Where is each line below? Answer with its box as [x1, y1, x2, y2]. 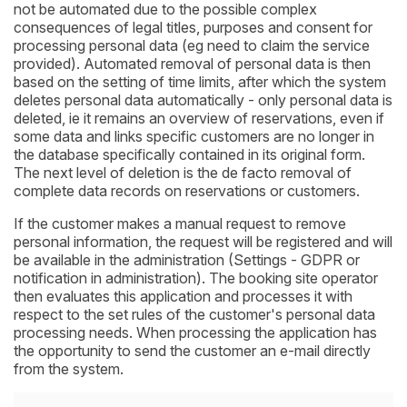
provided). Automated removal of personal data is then [14, 55, 371, 74]
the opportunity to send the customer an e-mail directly [14, 342, 371, 361]
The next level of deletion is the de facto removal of [14, 164, 352, 183]
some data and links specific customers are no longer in [14, 127, 374, 146]
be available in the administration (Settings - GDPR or [14, 251, 360, 270]
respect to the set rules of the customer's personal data [14, 305, 375, 324]
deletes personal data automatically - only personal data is [14, 91, 392, 110]
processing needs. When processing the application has [14, 323, 377, 342]
